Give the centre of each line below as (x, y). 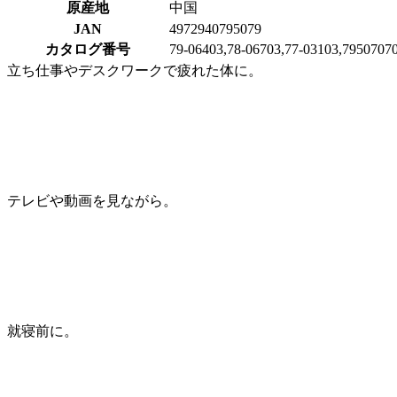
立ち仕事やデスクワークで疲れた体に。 (135, 70)
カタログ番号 (88, 49)
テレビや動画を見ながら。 (92, 200)
